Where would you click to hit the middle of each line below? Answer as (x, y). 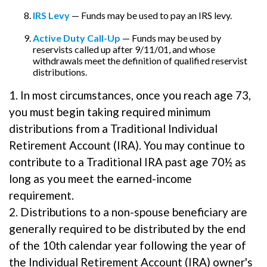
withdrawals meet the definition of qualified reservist (140, 61)
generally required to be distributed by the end (127, 229)
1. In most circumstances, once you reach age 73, (130, 95)
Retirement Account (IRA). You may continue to (127, 145)
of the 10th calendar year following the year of (128, 246)
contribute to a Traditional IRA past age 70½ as (128, 162)
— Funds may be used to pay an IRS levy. (151, 15)
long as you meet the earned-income (100, 179)
